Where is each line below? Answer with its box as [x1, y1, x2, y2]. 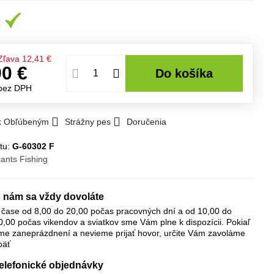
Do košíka [164, 67, 213, 80]
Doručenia [127, 117, 167, 127]
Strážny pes [65, 117, 111, 127]
